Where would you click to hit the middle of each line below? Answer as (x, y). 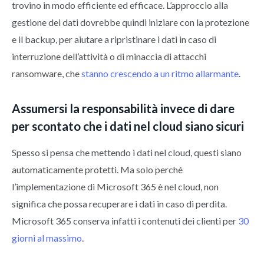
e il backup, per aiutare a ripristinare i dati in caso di (114, 39)
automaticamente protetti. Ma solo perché (97, 169)
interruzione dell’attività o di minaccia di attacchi (109, 56)
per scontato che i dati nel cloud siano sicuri (128, 126)
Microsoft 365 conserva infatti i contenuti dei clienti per (125, 220)
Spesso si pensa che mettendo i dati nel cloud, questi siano (127, 152)
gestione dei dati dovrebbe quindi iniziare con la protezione (131, 22)
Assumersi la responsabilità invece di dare (123, 108)
